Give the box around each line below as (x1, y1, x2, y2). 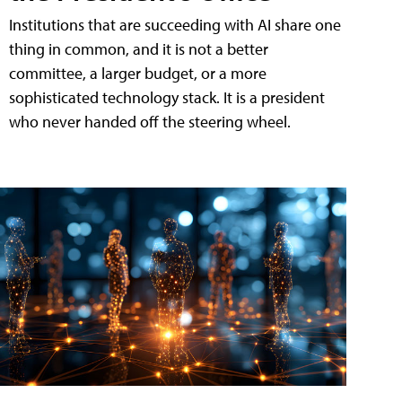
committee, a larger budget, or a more (9, 63, 267, 84)
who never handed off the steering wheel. (9, 111, 291, 133)
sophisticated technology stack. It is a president (9, 87, 325, 109)
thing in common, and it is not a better (9, 39, 268, 60)
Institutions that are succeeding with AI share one (9, 14, 341, 36)
